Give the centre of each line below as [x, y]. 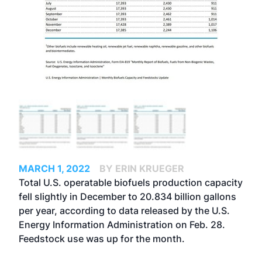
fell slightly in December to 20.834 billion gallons [127, 196]
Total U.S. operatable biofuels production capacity [131, 182]
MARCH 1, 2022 [54, 168]
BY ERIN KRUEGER [142, 168]
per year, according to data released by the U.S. [124, 211]
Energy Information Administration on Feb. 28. [122, 225]
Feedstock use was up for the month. [102, 239]
